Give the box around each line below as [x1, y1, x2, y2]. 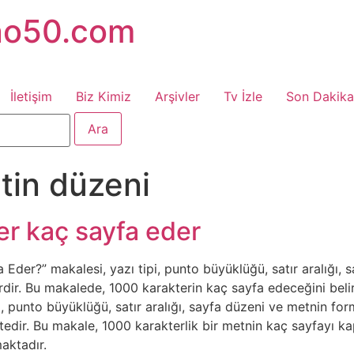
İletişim [10, 88, 52, 105]
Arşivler [155, 88, 200, 105]
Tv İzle [224, 88, 262, 105]
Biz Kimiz [76, 88, 131, 105]
